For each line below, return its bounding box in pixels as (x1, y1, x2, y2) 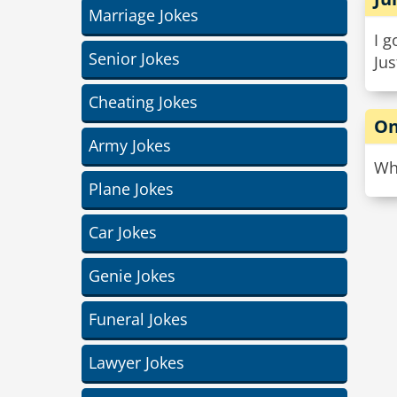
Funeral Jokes (89, 308, 188, 330)
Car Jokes (89, 222, 157, 243)
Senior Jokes (89, 48, 180, 69)
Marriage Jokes (89, 4, 198, 26)
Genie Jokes (89, 265, 175, 286)
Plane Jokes (89, 178, 174, 199)
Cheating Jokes (89, 91, 198, 113)
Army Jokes (89, 135, 171, 156)
